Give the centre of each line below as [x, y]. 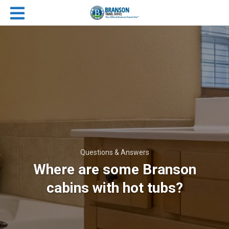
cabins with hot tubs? [114, 188]
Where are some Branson [114, 169]
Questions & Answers [114, 152]
